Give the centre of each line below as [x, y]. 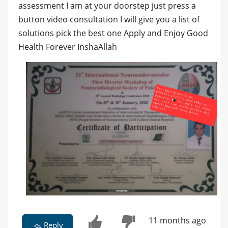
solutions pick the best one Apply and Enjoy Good [113, 33]
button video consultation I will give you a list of [109, 19]
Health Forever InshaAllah [68, 47]
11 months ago [177, 220]
